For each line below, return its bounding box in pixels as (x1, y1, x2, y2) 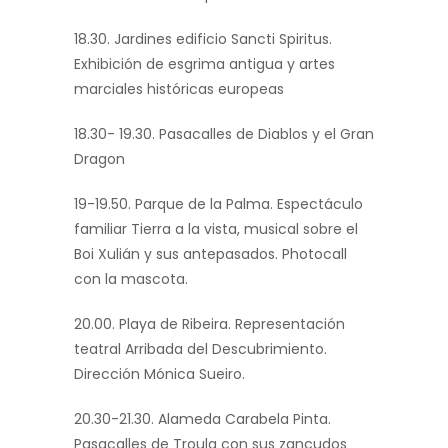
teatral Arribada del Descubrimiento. (74, 339, 327, 360)
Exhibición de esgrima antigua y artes (74, 54, 335, 75)
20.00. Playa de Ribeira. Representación (74, 314, 345, 335)
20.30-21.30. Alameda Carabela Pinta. (74, 409, 331, 430)
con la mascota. (74, 269, 188, 290)
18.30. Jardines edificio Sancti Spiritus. (74, 29, 332, 50)
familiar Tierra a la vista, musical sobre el (74, 219, 358, 240)
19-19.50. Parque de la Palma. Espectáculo (74, 194, 363, 215)
